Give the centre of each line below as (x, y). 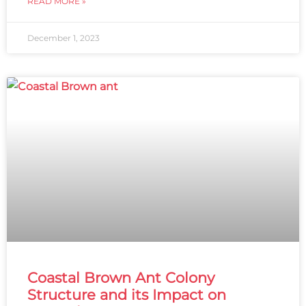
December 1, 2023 (64, 38)
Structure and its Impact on (127, 295)
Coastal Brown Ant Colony (121, 278)
